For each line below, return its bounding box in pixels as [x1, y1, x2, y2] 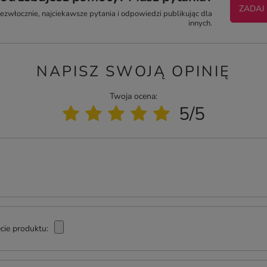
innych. [188, 18, 212, 29]
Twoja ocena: [110, 91, 157, 102]
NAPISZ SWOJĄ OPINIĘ [36, 61, 231, 82]
